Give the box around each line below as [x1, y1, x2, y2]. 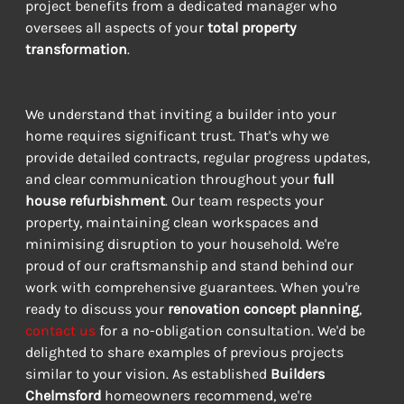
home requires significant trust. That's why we [24, 127, 333, 145]
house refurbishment [24, 192, 165, 210]
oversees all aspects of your [24, 19, 207, 37]
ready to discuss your [24, 300, 168, 318]
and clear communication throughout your [24, 170, 313, 188]
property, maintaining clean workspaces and [24, 214, 322, 232]
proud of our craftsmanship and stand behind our [24, 257, 357, 275]
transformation [24, 41, 127, 59]
